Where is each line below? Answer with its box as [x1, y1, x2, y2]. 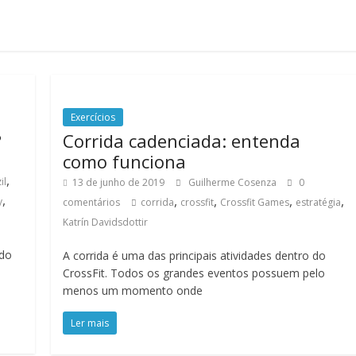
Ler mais [71, 316, 110, 330]
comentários [63, 195, 121, 209]
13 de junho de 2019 [72, 176, 165, 189]
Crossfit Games [220, 195, 290, 209]
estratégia [296, 195, 342, 209]
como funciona [63, 149, 187, 173]
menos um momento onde [63, 283, 203, 298]
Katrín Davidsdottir [63, 215, 149, 229]
